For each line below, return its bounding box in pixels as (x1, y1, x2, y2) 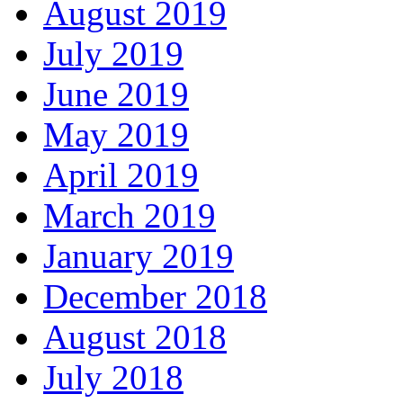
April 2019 (43, 156, 199, 195)
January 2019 (43, 237, 234, 276)
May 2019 (43, 115, 189, 155)
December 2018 (43, 277, 267, 317)
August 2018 (43, 318, 227, 357)
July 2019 (43, 34, 184, 74)
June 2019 (43, 75, 189, 114)
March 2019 (43, 196, 216, 236)
